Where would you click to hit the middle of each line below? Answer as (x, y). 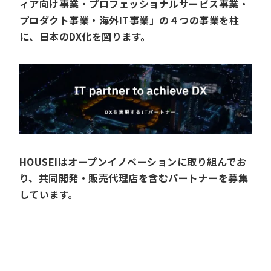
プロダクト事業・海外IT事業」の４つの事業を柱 (129, 20)
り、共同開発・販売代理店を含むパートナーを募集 (134, 178)
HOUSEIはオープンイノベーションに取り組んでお (133, 162)
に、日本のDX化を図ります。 (85, 37)
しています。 (49, 194)
